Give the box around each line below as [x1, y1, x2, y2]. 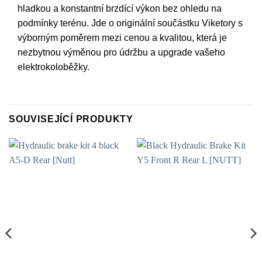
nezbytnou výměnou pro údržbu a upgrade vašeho [18, 47, 225, 58]
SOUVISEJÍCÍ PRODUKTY [9, 113, 133, 124]
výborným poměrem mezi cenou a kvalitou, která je [18, 33, 227, 43]
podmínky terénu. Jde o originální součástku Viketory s [18, 18, 243, 29]
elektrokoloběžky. [18, 62, 89, 73]
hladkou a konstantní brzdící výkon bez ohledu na [18, 4, 222, 14]
